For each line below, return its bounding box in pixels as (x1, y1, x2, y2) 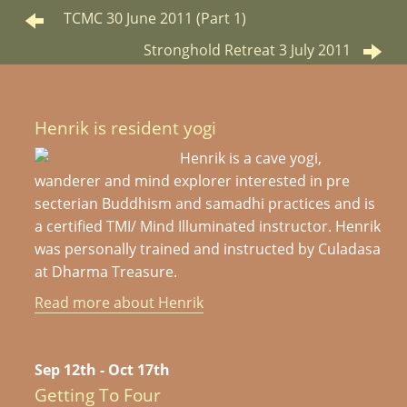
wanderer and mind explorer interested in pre (35, 170, 351, 191)
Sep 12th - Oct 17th (35, 360, 171, 381)
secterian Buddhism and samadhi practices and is (35, 193, 376, 213)
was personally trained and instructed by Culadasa (35, 238, 382, 259)
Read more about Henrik (35, 293, 204, 313)
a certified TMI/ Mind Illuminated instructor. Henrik (35, 215, 382, 236)
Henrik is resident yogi (35, 115, 217, 141)
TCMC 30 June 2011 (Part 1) (64, 8, 247, 29)
